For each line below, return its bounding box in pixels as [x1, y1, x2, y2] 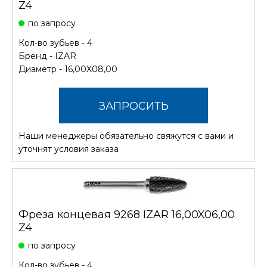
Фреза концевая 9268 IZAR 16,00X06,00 [18, 207, 235, 221]
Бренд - [18, 50, 55, 61]
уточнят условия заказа [18, 143, 119, 154]
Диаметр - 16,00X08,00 [18, 63, 117, 74]
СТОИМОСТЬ [97, 135, 170, 148]
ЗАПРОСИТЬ [98, 99, 169, 113]
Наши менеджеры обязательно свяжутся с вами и [18, 130, 234, 141]
